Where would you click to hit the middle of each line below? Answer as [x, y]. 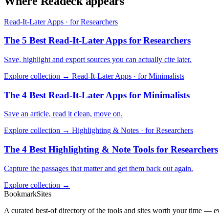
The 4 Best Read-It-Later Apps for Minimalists [97, 95]
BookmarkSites [28, 194]
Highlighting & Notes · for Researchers [132, 131]
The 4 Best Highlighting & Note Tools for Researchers [111, 150]
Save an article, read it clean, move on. [63, 114]
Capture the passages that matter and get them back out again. [99, 168]
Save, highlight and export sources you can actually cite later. [98, 59]
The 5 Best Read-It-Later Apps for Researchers [97, 41]
